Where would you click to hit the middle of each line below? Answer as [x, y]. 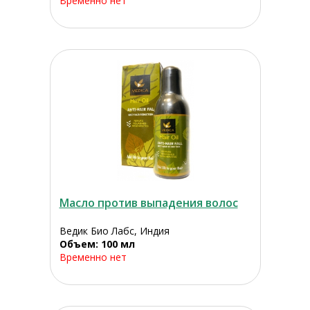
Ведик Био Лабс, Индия [114, 231]
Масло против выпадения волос [148, 203]
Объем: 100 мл [97, 244]
